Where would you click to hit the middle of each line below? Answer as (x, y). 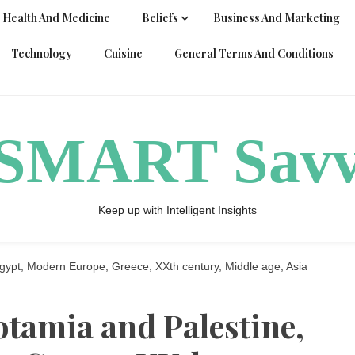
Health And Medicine (56, 18)
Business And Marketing (277, 18)
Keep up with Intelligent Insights (177, 210)
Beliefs (160, 18)
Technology (42, 53)
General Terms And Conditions (254, 53)
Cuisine (123, 53)
